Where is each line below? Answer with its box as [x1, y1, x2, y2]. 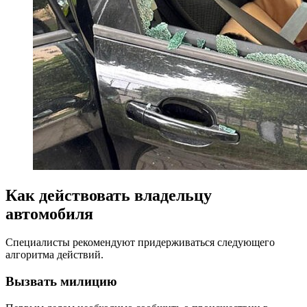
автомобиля [5, 204, 93, 223]
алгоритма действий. [5, 249, 103, 261]
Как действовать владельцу [5, 186, 212, 204]
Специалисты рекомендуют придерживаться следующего [5, 236, 275, 249]
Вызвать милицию [5, 274, 117, 289]
